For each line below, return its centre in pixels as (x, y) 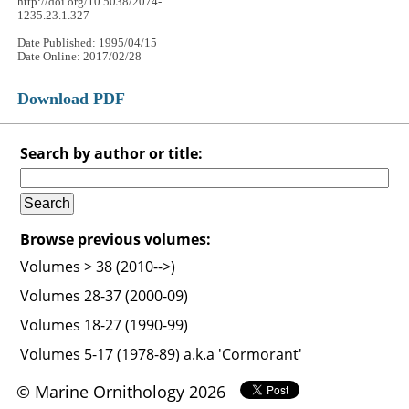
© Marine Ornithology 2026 (121, 392)
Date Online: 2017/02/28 (80, 57)
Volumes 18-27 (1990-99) (105, 325)
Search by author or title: (112, 154)
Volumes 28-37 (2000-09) (105, 296)
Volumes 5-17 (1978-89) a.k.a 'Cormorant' (162, 355)
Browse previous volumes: (116, 240)
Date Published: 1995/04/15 (88, 43)
